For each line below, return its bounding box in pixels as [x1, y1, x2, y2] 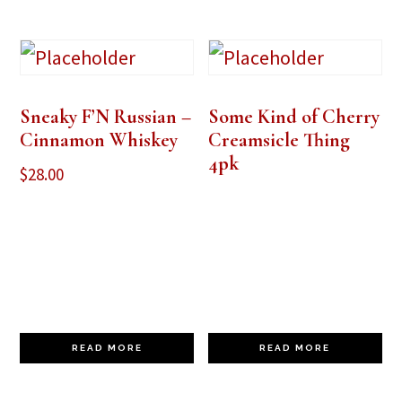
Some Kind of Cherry [208, 104, 380, 128]
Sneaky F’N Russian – [20, 104, 192, 128]
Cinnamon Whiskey [20, 127, 179, 152]
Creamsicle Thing [208, 127, 351, 152]
